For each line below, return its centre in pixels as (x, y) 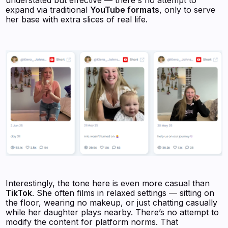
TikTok (19, 193)
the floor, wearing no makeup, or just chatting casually (112, 203)
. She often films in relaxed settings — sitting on (123, 193)
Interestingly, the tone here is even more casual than (108, 183)
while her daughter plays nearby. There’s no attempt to (112, 212)
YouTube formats (125, 9)
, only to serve (188, 9)
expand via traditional (48, 9)
